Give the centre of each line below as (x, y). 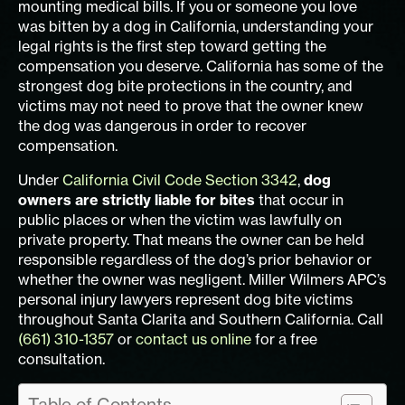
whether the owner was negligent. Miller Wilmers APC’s (202, 279)
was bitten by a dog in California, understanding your (196, 26)
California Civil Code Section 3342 (180, 179)
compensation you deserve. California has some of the (201, 66)
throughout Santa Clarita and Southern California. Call (201, 319)
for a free (284, 339)
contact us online (193, 339)
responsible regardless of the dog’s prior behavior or (195, 259)
